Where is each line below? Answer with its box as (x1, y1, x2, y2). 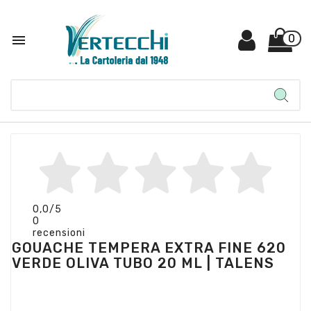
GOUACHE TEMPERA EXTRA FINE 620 (12, 239, 286, 256)
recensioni (33, 226, 85, 239)
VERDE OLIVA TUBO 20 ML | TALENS (12, 255, 274, 271)
